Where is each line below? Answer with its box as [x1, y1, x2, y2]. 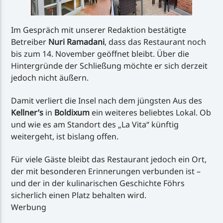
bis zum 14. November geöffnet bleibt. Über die [11, 48, 190, 59]
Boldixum [54, 107, 90, 118]
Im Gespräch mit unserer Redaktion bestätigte [11, 24, 187, 35]
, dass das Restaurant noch [105, 36, 207, 47]
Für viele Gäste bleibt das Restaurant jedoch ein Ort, [11, 154, 207, 165]
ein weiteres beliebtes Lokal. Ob [90, 107, 212, 118]
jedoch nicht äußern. [11, 72, 89, 83]
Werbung [11, 202, 47, 213]
